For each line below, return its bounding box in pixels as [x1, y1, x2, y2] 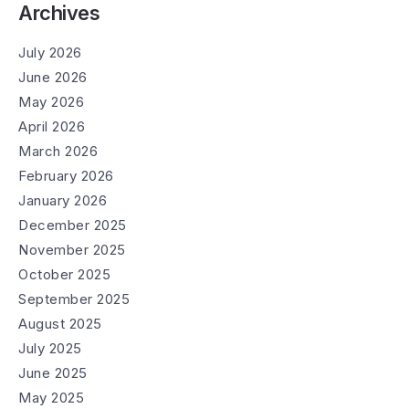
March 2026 [18, 142, 98, 160]
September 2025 [18, 289, 130, 308]
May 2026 [18, 92, 84, 110]
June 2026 [18, 68, 88, 86]
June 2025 [18, 363, 88, 382]
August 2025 [18, 314, 102, 332]
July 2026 [18, 43, 82, 61]
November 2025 [18, 240, 126, 258]
